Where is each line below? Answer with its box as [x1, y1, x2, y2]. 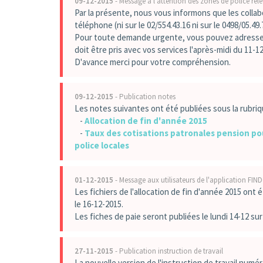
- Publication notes [113, 92, 176, 102]
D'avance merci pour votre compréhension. [75, 56, 231, 68]
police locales [75, 140, 129, 151]
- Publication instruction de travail [113, 246, 223, 256]
